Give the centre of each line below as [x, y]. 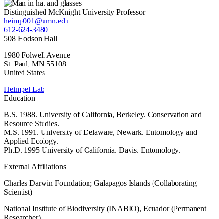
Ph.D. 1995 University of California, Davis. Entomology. [92, 150]
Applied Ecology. [31, 141]
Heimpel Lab [24, 89]
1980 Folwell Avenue [37, 55]
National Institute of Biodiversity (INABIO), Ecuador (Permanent [105, 208]
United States [24, 72]
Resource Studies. [32, 123]
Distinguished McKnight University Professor [75, 12]
